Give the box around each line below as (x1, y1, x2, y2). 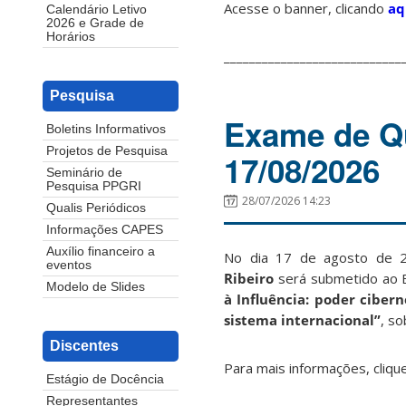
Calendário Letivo (46, 3, 147, 17)
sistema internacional (224, 311, 374, 330)
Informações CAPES (46, 223, 163, 237)
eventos (46, 258, 92, 273)
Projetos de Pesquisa (46, 144, 168, 159)
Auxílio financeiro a (46, 245, 155, 259)
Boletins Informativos (46, 122, 166, 137)
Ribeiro (224, 269, 278, 288)
